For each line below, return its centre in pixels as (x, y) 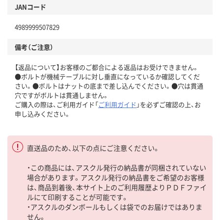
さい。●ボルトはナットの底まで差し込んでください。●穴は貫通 (109, 85)
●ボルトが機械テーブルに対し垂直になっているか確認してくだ (107, 76)
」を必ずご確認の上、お (169, 104)
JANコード (30, 6)
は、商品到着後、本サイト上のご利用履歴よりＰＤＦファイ (117, 187)
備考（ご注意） (34, 47)
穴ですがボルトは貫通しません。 (62, 95)
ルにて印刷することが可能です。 (78, 197)
